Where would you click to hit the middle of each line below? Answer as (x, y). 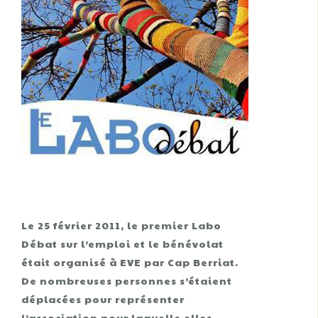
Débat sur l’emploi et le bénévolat (122, 243)
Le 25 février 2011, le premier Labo (121, 225)
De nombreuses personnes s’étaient (127, 280)
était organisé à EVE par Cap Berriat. (130, 262)
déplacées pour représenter (103, 299)
